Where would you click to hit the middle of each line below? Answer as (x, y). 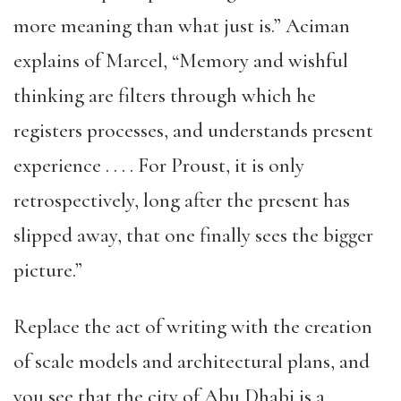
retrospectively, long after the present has (182, 200)
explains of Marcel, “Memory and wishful (181, 61)
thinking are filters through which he (165, 96)
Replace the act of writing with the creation (193, 327)
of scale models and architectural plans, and (192, 362)
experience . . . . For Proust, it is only (159, 166)
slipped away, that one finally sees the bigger (193, 235)
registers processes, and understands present (193, 131)
